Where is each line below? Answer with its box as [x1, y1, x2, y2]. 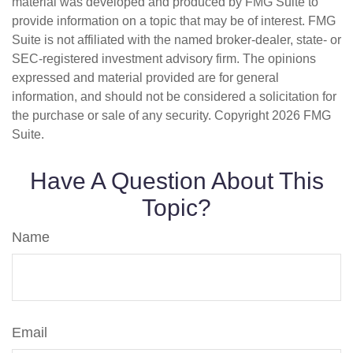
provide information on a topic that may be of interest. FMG [12, 14, 336, 28]
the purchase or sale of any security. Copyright [12, 109, 272, 122]
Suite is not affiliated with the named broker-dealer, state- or [12, 33, 341, 46]
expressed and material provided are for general [12, 71, 279, 84]
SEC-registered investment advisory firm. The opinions [12, 52, 316, 65]
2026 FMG [272, 109, 331, 122]
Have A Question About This [29, 168, 324, 194]
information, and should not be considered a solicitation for [12, 90, 336, 103]
